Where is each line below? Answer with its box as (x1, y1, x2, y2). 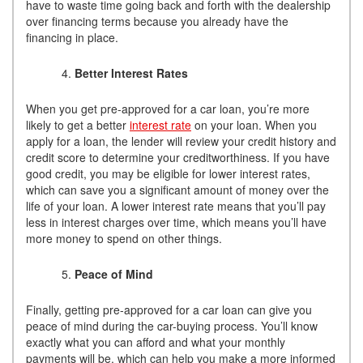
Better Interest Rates (75, 65, 188, 82)
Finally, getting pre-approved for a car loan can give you (26, 301, 312, 318)
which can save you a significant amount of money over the (26, 181, 329, 199)
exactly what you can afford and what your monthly (26, 334, 285, 351)
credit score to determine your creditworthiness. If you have (26, 149, 330, 166)
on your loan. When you (191, 117, 317, 134)
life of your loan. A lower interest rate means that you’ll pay (26, 198, 326, 215)
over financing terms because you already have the (26, 13, 288, 30)
